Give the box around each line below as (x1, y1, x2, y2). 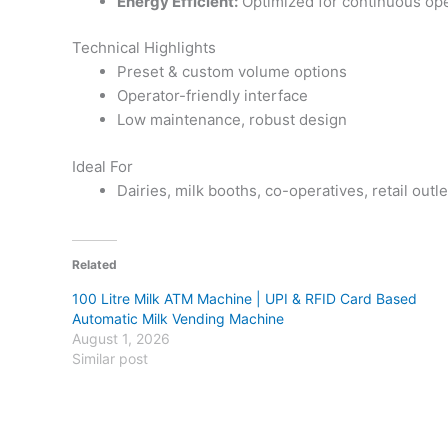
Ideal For (72, 156, 133, 176)
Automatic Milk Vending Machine (72, 310, 284, 328)
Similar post (72, 350, 148, 368)
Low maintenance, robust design (117, 110, 347, 130)
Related (72, 257, 117, 273)
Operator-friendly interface (117, 86, 308, 106)
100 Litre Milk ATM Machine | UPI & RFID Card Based (72, 290, 417, 308)
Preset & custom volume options (117, 62, 347, 82)
